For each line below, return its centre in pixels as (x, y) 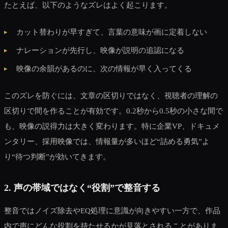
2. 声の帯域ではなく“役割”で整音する (82, 188)
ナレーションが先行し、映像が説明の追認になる (100, 50)
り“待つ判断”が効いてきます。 (57, 156)
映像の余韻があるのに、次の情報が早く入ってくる (104, 68)
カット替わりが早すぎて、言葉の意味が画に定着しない (112, 32)
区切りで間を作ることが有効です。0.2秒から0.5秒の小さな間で (113, 110)
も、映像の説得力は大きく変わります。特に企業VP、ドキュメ (112, 126)
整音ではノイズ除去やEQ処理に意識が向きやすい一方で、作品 (112, 210)
